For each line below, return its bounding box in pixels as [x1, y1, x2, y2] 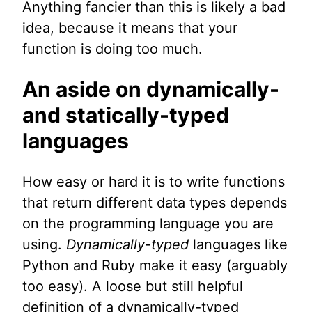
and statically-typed [22, 102, 229, 128]
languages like [189, 236, 288, 253]
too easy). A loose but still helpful [22, 278, 243, 295]
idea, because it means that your [22, 19, 237, 37]
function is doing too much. [22, 40, 203, 58]
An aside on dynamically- [22, 77, 279, 102]
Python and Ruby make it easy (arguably [22, 257, 288, 274]
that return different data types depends [22, 194, 287, 212]
